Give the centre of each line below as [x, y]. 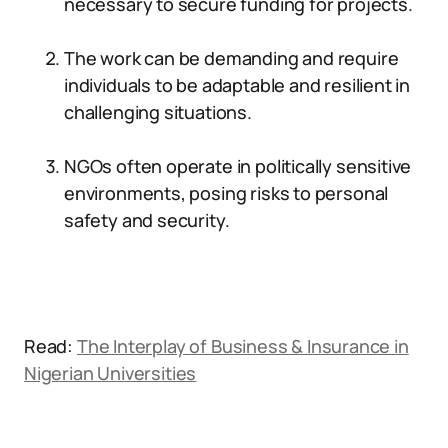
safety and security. [147, 220]
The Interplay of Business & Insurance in [242, 346]
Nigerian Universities [110, 373]
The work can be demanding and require [231, 58]
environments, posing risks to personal [226, 193]
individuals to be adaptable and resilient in [237, 85]
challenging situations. [158, 112]
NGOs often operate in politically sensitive [238, 166]
